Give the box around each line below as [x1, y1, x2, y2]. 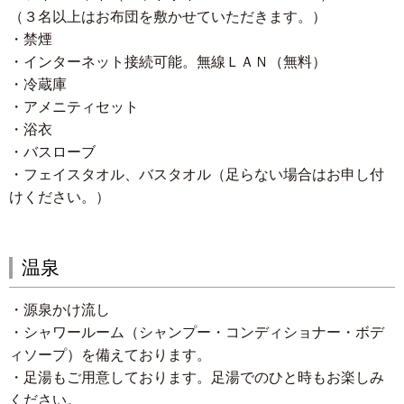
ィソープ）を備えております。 [9, 347, 211, 363]
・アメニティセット [9, 99, 139, 115]
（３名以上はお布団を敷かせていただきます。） [9, 9, 326, 25]
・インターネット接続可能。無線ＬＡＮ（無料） [9, 54, 326, 70]
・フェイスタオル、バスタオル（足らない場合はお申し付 [9, 167, 384, 183]
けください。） [9, 189, 110, 206]
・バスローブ [9, 144, 96, 161]
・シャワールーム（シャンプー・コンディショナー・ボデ [9, 325, 384, 341]
